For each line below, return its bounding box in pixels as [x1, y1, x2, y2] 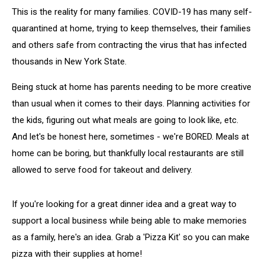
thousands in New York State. [12, 56, 127, 67]
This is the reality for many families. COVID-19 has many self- [12, 7, 252, 17]
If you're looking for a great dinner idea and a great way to [12, 199, 237, 209]
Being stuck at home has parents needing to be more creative [12, 82, 251, 92]
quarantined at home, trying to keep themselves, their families [12, 23, 251, 34]
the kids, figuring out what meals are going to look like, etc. [12, 115, 238, 125]
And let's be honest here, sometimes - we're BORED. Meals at [12, 131, 249, 142]
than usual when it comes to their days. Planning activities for [12, 98, 250, 109]
